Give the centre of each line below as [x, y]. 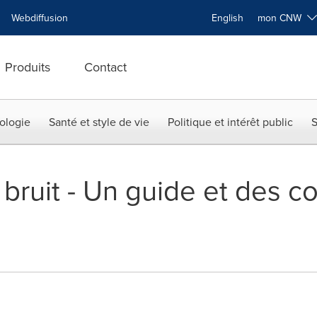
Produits [28, 67]
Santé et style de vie [99, 122]
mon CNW [282, 18]
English [227, 18]
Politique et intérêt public [230, 122]
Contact [105, 67]
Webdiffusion [40, 18]
